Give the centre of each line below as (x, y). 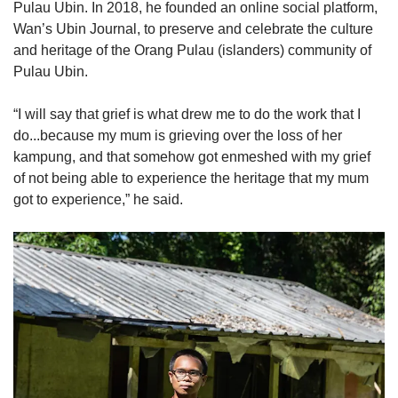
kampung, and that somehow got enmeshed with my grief (192, 156)
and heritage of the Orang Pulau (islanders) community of (192, 50)
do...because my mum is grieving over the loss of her (178, 135)
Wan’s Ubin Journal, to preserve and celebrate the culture (193, 28)
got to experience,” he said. (98, 199)
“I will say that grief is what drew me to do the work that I (187, 114)
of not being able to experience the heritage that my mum (191, 178)
